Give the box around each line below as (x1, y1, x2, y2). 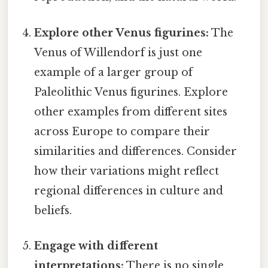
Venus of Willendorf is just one (34, 45, 203, 59)
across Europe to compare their (34, 124, 211, 138)
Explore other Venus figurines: (34, 26, 209, 39)
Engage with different (34, 239, 159, 252)
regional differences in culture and (34, 184, 224, 197)
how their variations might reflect (34, 164, 220, 178)
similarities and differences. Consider (34, 144, 237, 158)
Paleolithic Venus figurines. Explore (34, 85, 229, 99)
